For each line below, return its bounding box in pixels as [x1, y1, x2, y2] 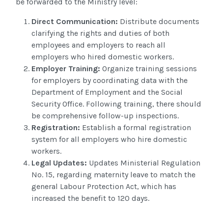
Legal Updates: [31, 158, 87, 168]
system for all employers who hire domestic [31, 135, 187, 144]
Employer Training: [31, 64, 100, 74]
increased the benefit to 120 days [31, 193, 148, 203]
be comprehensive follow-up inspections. [31, 111, 179, 121]
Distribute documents [120, 17, 199, 27]
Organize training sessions [100, 64, 197, 74]
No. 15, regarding [31, 170, 92, 180]
